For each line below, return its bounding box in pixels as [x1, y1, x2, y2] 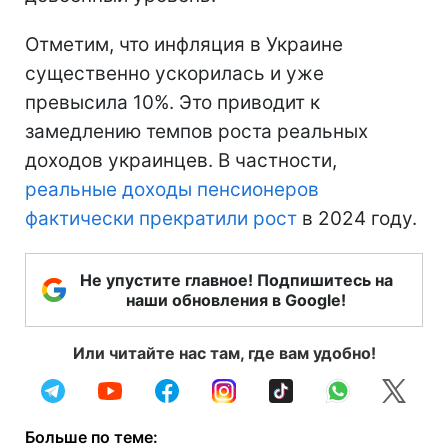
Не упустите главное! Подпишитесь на [79, 270, 393, 291]
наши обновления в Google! [126, 290, 346, 311]
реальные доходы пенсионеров [25, 178, 319, 202]
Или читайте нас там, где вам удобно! [72, 343, 376, 364]
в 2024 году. [297, 207, 417, 231]
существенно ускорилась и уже [25, 62, 324, 86]
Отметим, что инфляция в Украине [25, 33, 343, 57]
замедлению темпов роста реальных [25, 120, 368, 144]
